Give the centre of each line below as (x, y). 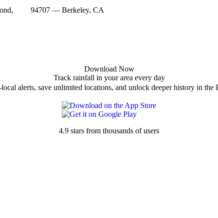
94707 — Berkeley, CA (67, 10)
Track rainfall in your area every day (109, 77)
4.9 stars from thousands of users (109, 130)
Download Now (109, 69)
